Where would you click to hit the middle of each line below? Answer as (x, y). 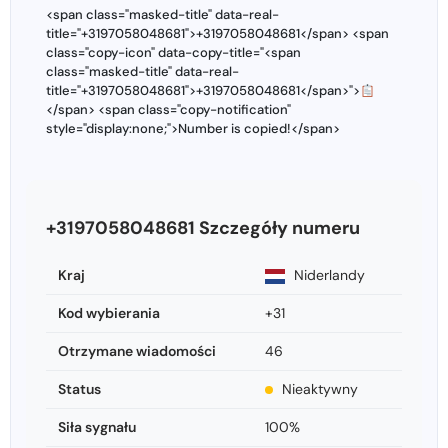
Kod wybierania (109, 313)
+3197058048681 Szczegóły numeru (203, 228)
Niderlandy (327, 275)
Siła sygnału (97, 427)
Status (79, 389)
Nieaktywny (318, 389)
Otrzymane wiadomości (137, 351)
